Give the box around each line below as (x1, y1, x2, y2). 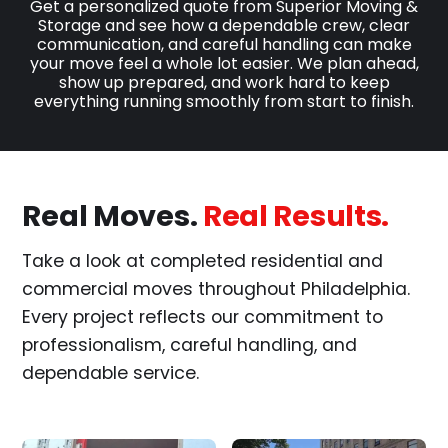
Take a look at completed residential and (22, 249, 384, 274)
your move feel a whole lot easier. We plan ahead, (29, 51, 419, 75)
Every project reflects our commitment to (22, 305, 384, 330)
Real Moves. (22, 195, 203, 236)
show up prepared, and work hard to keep (58, 70, 390, 94)
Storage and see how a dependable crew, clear (38, 13, 410, 37)
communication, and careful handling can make (36, 32, 412, 56)
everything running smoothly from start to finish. (34, 89, 414, 113)
